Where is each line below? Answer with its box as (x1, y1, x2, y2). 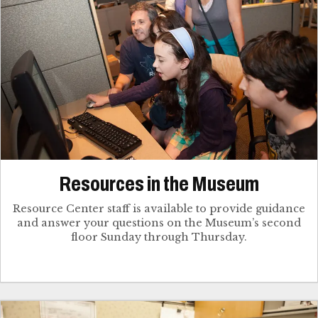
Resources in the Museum (59, 172, 259, 195)
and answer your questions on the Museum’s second (17, 216, 301, 229)
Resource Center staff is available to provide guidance (13, 202, 305, 215)
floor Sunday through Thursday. (71, 230, 247, 243)
